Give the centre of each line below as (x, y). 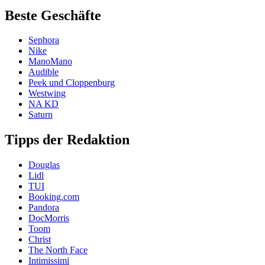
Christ (40, 240)
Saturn (41, 115)
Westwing (47, 93)
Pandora (44, 208)
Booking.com (54, 197)
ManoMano (50, 62)
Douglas (44, 165)
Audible (43, 72)
